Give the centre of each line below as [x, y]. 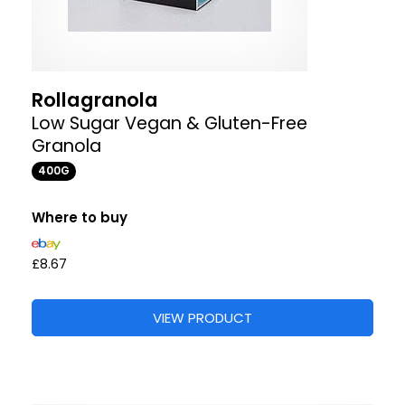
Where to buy [80, 217]
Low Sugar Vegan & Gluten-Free [170, 123]
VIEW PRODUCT [202, 318]
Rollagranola [95, 99]
